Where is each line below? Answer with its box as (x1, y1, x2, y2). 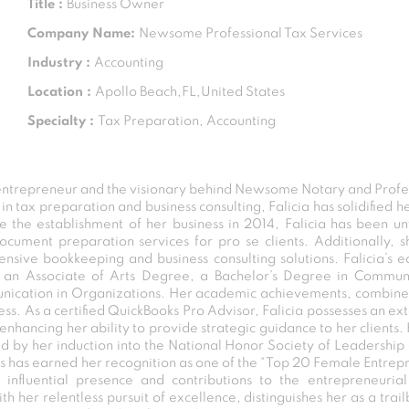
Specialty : (27, 115, 98, 129)
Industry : (27, 57, 94, 70)
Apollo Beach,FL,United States (95, 86, 285, 100)
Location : (27, 86, 95, 100)
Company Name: (27, 27, 139, 41)
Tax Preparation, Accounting (98, 115, 276, 129)
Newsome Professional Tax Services (139, 27, 362, 41)
